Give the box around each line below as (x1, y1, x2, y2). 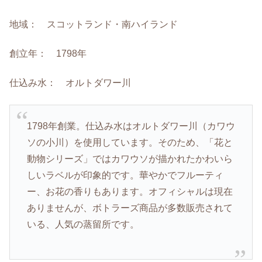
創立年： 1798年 (9, 48, 87, 58)
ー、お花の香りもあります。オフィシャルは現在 (26, 187, 233, 197)
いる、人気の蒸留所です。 (26, 219, 139, 230)
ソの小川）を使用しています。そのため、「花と (26, 137, 233, 148)
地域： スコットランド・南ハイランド (9, 19, 178, 29)
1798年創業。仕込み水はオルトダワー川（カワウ (26, 121, 235, 132)
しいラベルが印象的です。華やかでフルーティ (26, 170, 223, 181)
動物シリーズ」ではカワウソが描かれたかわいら (26, 154, 233, 164)
